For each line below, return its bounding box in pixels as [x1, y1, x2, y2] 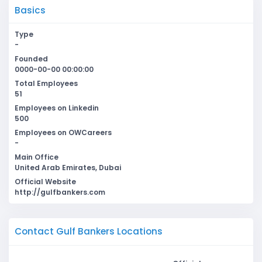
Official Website [15, 177, 76, 187]
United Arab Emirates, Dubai [15, 163, 121, 173]
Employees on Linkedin [15, 103, 99, 113]
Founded [15, 54, 48, 64]
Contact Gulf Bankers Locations [15, 225, 163, 238]
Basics [15, 4, 46, 17]
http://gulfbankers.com [15, 187, 105, 198]
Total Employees [15, 78, 78, 89]
